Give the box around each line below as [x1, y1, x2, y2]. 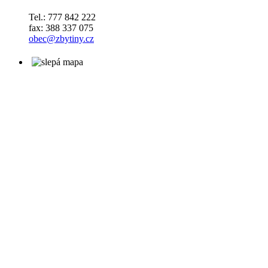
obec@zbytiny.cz [29, 33, 94, 44]
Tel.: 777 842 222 [29, 12, 96, 23]
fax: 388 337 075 [29, 23, 93, 33]
